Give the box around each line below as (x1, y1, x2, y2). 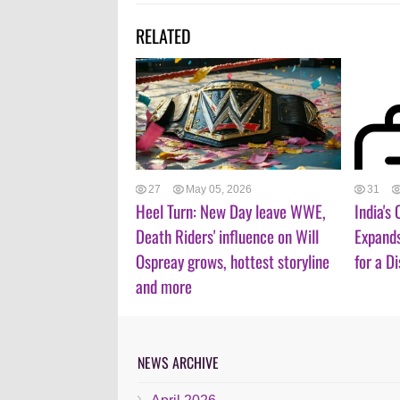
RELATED (136, 21, 191, 49)
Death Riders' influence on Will (136, 222, 319, 248)
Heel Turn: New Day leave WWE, (136, 197, 326, 223)
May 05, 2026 (186, 182, 252, 196)
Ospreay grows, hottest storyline (136, 247, 329, 273)
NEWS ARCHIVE (137, 351, 219, 373)
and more (136, 272, 192, 298)
